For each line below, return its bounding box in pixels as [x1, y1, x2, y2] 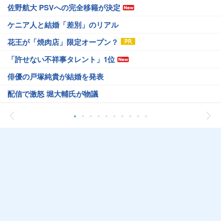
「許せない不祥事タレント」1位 [7, 54, 115, 65]
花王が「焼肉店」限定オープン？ [7, 37, 118, 48]
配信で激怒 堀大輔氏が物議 [7, 88, 98, 100]
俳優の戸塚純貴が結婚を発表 [7, 71, 104, 82]
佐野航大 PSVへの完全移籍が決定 [7, 2, 120, 13]
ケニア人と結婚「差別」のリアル [7, 19, 118, 31]
